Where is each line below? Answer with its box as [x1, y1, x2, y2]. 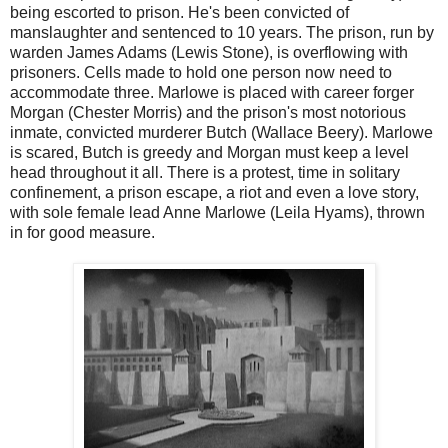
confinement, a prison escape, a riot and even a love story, [10, 183, 419, 201]
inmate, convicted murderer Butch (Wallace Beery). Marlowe [10, 123, 433, 141]
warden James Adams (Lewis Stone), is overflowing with [10, 43, 408, 61]
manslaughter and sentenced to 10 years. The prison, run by [10, 23, 434, 41]
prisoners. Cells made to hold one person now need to [10, 63, 392, 81]
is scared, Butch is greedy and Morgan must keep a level [10, 143, 409, 161]
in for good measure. [10, 223, 155, 241]
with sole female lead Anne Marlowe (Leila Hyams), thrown [10, 203, 425, 221]
